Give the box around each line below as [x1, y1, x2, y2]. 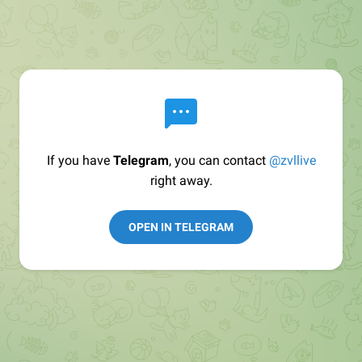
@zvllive [268, 153, 316, 168]
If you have [46, 153, 113, 168]
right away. [149, 173, 213, 188]
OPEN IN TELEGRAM [128, 221, 234, 234]
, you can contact [168, 153, 269, 168]
